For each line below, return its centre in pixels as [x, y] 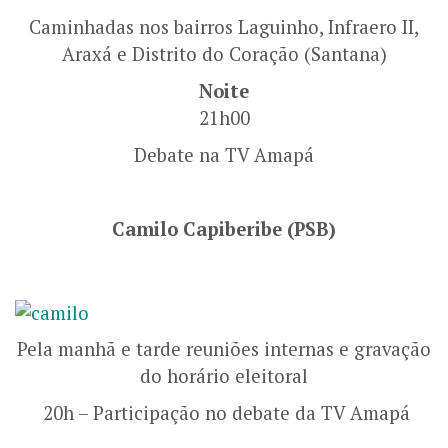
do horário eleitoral [224, 375]
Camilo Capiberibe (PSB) [224, 228]
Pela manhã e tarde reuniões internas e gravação [224, 348]
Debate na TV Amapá [224, 154]
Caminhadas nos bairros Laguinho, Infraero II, [224, 26]
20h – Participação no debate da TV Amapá [224, 412]
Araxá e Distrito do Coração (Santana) [224, 53]
